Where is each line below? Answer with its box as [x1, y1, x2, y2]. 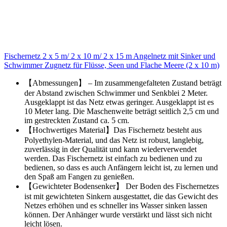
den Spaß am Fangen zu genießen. [24, 172, 134, 181]
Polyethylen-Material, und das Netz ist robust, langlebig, [24, 136, 204, 145]
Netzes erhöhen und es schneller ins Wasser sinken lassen [24, 201, 207, 210]
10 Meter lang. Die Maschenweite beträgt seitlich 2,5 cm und [24, 107, 219, 116]
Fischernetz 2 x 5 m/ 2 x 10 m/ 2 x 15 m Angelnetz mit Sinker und [4, 52, 215, 61]
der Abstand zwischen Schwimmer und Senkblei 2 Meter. [24, 89, 208, 98]
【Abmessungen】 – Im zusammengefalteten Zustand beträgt [24, 79, 221, 88]
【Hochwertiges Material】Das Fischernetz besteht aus [24, 126, 202, 135]
